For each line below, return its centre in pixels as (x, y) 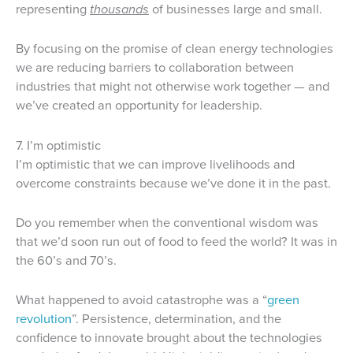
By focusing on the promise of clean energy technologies (175, 49)
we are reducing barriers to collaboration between (155, 68)
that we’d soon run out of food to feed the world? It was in (176, 241)
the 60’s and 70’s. (66, 260)
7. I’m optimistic (58, 145)
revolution (44, 319)
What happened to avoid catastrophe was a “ (141, 300)
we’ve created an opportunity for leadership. (139, 106)
